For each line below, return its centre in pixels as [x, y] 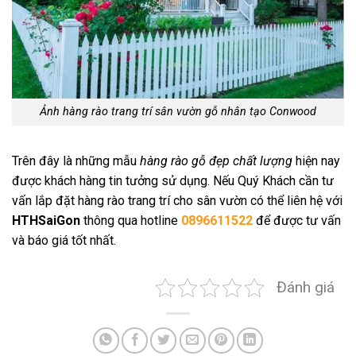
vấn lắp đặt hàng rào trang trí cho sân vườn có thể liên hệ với [177, 201]
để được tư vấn [297, 221]
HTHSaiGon [46, 221]
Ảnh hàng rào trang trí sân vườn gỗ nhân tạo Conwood [178, 112]
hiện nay [316, 161]
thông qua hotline [131, 221]
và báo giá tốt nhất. [64, 241]
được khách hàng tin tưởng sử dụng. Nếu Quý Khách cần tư [173, 181]
